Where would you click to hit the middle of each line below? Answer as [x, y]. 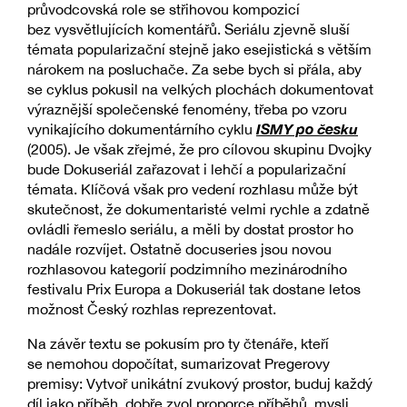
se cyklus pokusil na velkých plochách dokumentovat [200, 89]
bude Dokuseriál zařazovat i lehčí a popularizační [187, 169]
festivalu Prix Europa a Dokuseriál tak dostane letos [194, 288]
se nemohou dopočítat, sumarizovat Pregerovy [179, 363]
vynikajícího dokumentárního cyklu [142, 129]
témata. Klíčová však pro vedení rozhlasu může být [193, 189]
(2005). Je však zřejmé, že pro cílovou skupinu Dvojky [199, 149]
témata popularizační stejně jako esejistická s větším [199, 49]
